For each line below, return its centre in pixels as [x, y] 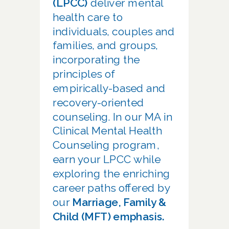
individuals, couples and [114, 31]
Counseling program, [106, 145]
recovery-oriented [98, 102]
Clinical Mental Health [108, 131]
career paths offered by [111, 188]
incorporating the [96, 60]
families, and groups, [105, 45]
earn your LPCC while [107, 159]
